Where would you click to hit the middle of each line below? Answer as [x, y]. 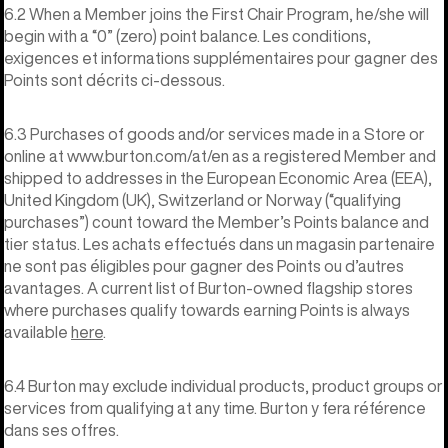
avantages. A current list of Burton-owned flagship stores [208, 287]
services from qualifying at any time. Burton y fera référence [215, 407]
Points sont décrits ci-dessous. [114, 79]
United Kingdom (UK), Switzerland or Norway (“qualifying [202, 199]
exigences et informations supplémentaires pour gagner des [221, 57]
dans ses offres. [61, 429]
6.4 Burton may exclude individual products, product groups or [223, 385]
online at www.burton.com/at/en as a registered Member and [220, 155]
